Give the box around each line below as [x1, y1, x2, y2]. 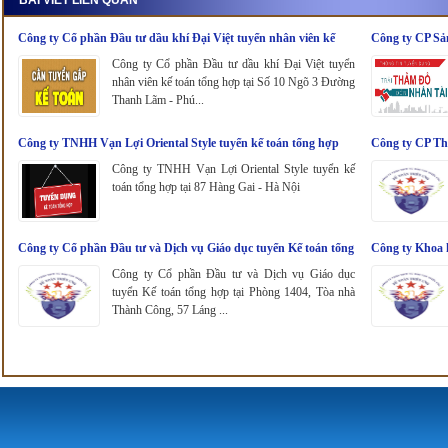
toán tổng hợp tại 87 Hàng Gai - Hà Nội [112, 179, 300, 194]
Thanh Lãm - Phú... [112, 92, 204, 107]
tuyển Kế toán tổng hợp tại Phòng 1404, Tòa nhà [112, 284, 355, 299]
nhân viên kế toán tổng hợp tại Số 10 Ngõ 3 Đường [112, 74, 355, 89]
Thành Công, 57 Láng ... [112, 302, 228, 317]
